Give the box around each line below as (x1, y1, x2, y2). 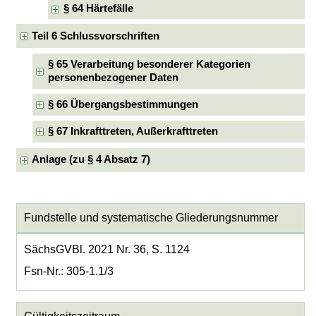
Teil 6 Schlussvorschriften (32, 30, 160, 42)
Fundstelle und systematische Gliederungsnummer (23, 212, 278, 224)
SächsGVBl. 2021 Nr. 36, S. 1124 (23, 243, 190, 256)
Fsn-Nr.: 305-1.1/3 (23, 265, 114, 278)
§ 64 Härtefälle (63, 3, 134, 15)
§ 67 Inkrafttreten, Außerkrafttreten (47, 126, 218, 138)
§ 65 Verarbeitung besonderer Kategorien (47, 58, 250, 70)
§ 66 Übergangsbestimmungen (47, 98, 198, 110)
